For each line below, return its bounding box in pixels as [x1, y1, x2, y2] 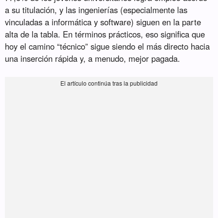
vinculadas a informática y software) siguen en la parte [5, 16, 201, 28]
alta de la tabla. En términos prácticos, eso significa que [5, 28, 205, 40]
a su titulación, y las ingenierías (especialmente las [5, 4, 188, 16]
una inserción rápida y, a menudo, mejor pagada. [5, 53, 181, 65]
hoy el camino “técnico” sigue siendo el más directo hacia [5, 40, 210, 53]
